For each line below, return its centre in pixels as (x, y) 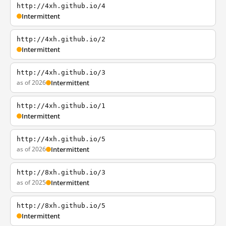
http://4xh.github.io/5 (61, 139)
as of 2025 (31, 182)
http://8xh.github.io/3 (61, 172)
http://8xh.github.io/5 (61, 206)
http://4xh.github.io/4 (61, 6)
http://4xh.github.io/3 (61, 72)
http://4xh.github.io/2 (61, 39)
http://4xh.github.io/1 (61, 106)
